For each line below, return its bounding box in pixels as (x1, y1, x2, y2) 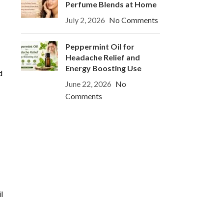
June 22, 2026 (65, 79, 111, 89)
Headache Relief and (65, 53, 140, 62)
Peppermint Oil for (65, 42, 135, 52)
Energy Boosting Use (65, 63, 141, 73)
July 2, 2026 (65, 15, 105, 25)
